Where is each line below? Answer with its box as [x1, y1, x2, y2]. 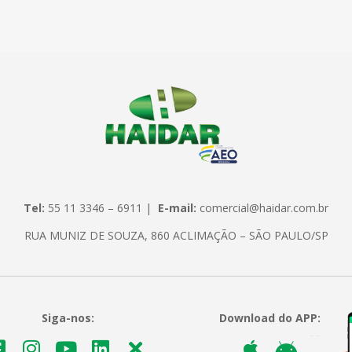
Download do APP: [219, 310, 321, 325]
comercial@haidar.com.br [196, 200, 328, 216]
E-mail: [158, 200, 196, 216]
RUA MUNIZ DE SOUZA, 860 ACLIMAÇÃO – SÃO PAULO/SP [24, 228, 328, 244]
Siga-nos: [42, 310, 94, 325]
